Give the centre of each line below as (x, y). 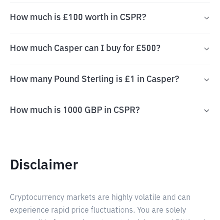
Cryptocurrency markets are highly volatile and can (100, 198)
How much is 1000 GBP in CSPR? (75, 110)
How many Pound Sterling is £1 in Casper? (95, 80)
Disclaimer (44, 165)
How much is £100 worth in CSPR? (78, 18)
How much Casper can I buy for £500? (85, 49)
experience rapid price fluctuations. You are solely (98, 211)
